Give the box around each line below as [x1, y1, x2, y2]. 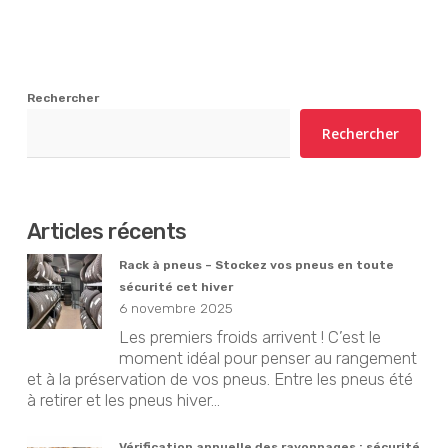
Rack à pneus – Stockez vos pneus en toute [118, 257, 394, 272]
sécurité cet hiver [118, 279, 233, 294]
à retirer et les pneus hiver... [26, 390, 220, 411]
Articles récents [26, 218, 187, 244]
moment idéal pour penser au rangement [118, 348, 417, 369]
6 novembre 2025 [118, 299, 233, 316]
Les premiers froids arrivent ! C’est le [118, 327, 381, 348]
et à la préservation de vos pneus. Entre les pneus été [26, 369, 413, 390]
